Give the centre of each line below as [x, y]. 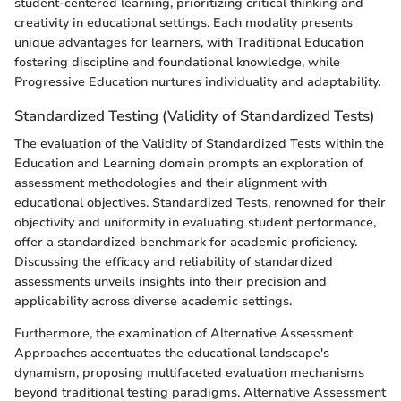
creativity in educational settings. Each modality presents [183, 22]
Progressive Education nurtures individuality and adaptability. [197, 81]
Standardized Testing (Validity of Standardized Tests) [195, 115]
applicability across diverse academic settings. [153, 301]
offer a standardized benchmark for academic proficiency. [186, 242]
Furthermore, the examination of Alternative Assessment [183, 333]
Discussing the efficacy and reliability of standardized [174, 262]
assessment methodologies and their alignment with [171, 183]
